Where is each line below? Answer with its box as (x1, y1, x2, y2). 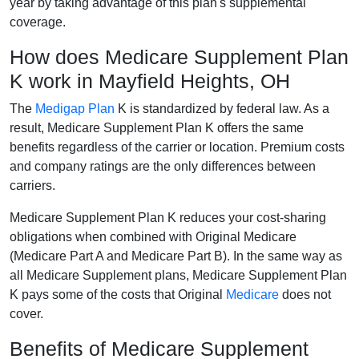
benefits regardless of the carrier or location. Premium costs (10, 139, 345, 154)
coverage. (10, 14, 66, 29)
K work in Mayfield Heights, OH (10, 69, 290, 92)
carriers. (10, 178, 55, 192)
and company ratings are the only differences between (10, 159, 316, 173)
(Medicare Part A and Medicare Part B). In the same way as (10, 248, 342, 263)
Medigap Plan (35, 101, 115, 115)
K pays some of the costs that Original (10, 287, 226, 301)
